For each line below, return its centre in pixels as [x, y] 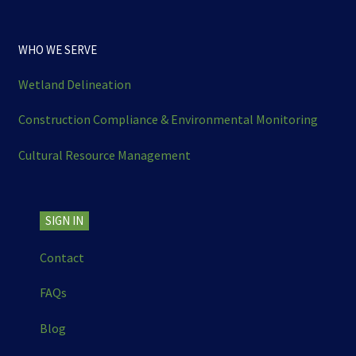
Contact [62, 257]
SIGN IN [64, 221]
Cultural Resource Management [104, 155]
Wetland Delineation [74, 84]
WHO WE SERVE [57, 50]
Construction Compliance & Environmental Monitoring [168, 120]
